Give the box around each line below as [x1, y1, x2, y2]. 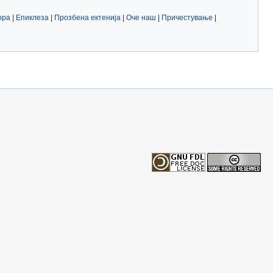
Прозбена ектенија [54, 13, 121, 23]
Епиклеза [16, 13, 49, 23]
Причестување [161, 13, 213, 23]
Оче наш [126, 13, 156, 23]
